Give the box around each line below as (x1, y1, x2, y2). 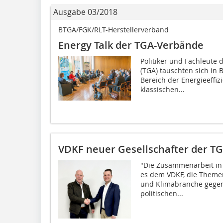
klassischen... (140, 84, 185, 94)
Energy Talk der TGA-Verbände (58, 38, 204, 52)
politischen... (140, 188, 183, 198)
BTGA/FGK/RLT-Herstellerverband (58, 24, 169, 34)
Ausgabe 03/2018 (53, 6, 117, 17)
